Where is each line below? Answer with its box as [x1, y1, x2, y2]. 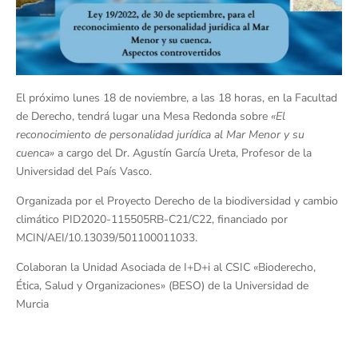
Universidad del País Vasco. [16, 164, 152, 180]
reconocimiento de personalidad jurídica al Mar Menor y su [16, 127, 304, 143]
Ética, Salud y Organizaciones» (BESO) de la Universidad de [16, 278, 308, 294]
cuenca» [16, 145, 54, 161]
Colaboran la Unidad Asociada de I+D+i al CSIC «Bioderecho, [16, 260, 316, 276]
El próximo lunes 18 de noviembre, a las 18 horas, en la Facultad [16, 90, 337, 106]
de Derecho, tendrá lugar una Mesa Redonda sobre [16, 109, 271, 125]
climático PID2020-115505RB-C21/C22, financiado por [16, 212, 288, 228]
